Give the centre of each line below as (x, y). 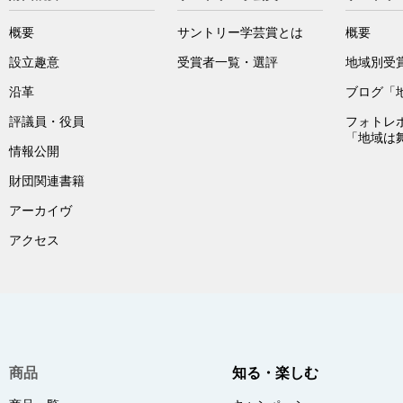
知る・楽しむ (276, 373)
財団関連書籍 (47, 181)
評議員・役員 (47, 121)
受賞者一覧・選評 (228, 62)
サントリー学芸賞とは (240, 32)
